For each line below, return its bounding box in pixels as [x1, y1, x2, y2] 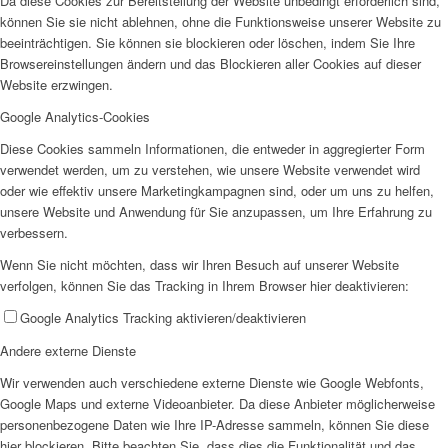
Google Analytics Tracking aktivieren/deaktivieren [20, 308, 306, 328]
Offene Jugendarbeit [70, 37, 187, 56]
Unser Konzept [70, 341, 157, 360]
